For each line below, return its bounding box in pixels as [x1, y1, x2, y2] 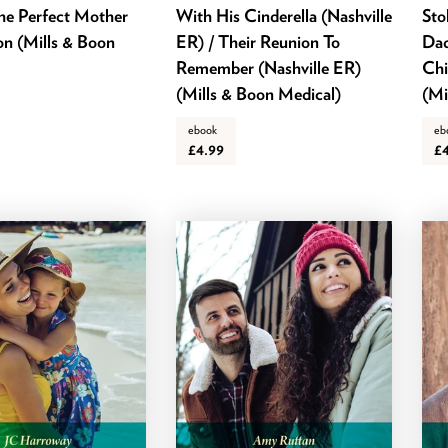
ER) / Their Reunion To [175, 31, 340, 53]
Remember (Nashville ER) [175, 57, 361, 79]
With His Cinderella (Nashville [175, 5, 392, 27]
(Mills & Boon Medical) [175, 83, 341, 105]
